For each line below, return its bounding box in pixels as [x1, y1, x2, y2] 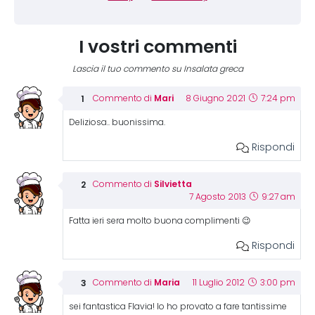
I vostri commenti [78, 35, 237, 58]
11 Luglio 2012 [192, 278, 247, 288]
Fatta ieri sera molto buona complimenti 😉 [68, 216, 251, 226]
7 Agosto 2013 [188, 192, 248, 202]
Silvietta [153, 179, 192, 189]
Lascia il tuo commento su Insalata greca [72, 64, 243, 74]
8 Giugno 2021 [185, 94, 247, 103]
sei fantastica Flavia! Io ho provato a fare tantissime [68, 302, 287, 311]
